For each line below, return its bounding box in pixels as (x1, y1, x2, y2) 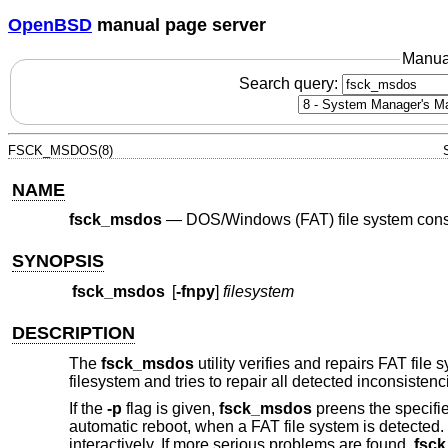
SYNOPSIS (12, 250, 105, 271)
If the (68, 400, 107, 418)
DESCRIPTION (12, 323, 136, 344)
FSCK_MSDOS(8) (8, 142, 113, 158)
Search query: (238, 74, 342, 92)
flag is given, (121, 400, 219, 418)
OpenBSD (8, 14, 92, 35)
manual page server (92, 14, 266, 35)
